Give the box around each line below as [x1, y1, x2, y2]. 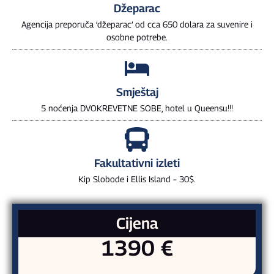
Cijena [116, 213, 158, 232]
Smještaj [116, 85, 158, 98]
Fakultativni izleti [94, 156, 180, 169]
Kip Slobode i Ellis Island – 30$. [78, 173, 196, 184]
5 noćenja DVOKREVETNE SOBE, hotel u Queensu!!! [41, 102, 233, 113]
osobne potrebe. [106, 31, 168, 42]
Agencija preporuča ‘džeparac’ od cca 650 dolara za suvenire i [21, 18, 253, 29]
